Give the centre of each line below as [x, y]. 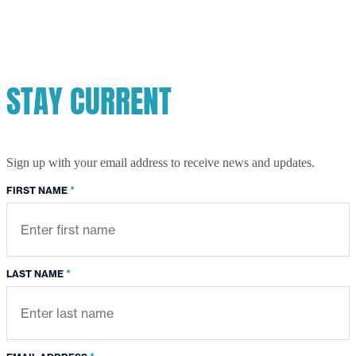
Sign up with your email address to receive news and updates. [161, 163]
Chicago [112, 19]
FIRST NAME [37, 191]
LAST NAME [35, 274]
